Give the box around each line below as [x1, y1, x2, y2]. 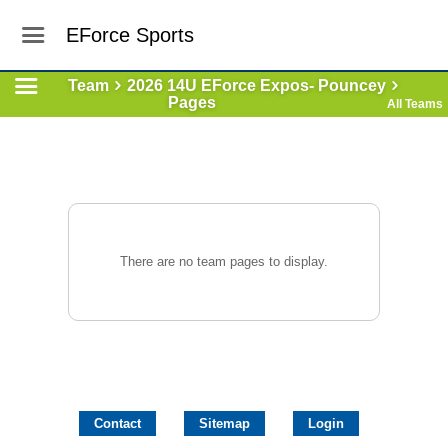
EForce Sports [66, 24, 195, 46]
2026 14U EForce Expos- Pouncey [126, 77, 386, 94]
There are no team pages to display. [120, 254, 328, 269]
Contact [94, 416, 141, 431]
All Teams [387, 97, 443, 111]
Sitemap [199, 416, 250, 431]
